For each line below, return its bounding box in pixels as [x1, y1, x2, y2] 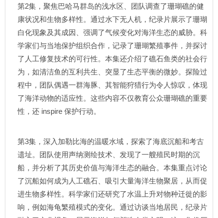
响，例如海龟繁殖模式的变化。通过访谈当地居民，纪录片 [18, 203, 207, 211]
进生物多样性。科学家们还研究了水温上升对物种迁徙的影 [18, 190, 207, 198]
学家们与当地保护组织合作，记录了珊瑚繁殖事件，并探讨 [18, 41, 207, 50]
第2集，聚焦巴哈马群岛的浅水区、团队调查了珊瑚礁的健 [18, 2, 204, 10]
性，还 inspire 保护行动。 [18, 107, 101, 115]
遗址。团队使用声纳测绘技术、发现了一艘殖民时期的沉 [18, 150, 200, 159]
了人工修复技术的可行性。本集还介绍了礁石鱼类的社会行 [18, 54, 207, 63]
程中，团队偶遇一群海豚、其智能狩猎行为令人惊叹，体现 [18, 81, 207, 89]
